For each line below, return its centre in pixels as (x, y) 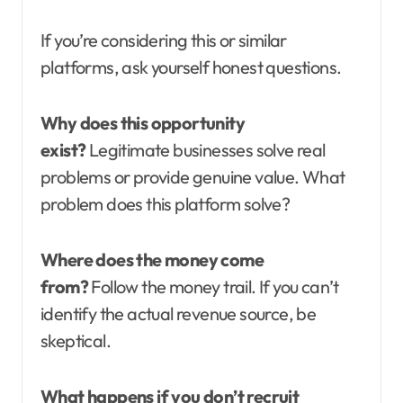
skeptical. (76, 340)
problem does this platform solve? (166, 203)
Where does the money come (152, 259)
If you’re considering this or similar (164, 40)
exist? (63, 149)
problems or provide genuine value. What (193, 176)
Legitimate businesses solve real (206, 149)
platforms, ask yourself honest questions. (191, 67)
